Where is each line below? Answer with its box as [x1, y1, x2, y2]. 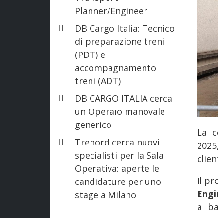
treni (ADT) [75, 74, 121, 87]
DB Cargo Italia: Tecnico [75, 22, 175, 34]
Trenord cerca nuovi [75, 136, 160, 148]
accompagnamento [75, 61, 156, 73]
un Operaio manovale [75, 105, 165, 117]
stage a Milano [75, 188, 136, 200]
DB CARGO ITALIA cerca [75, 92, 172, 104]
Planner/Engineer [75, 4, 147, 17]
